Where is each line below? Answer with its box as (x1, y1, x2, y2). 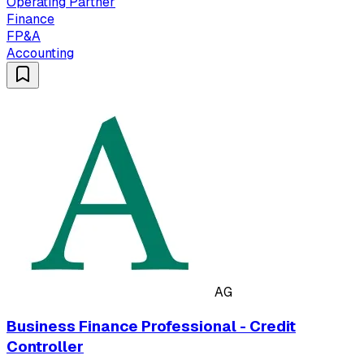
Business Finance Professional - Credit (6, 315, 296, 336)
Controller (6, 336, 84, 357)
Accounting (6, 45, 74, 63)
